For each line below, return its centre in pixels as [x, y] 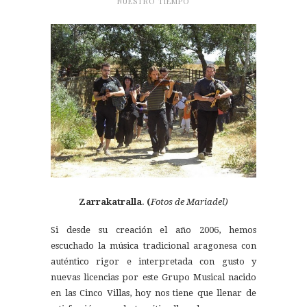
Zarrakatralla [110, 202]
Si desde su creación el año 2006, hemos [153, 230]
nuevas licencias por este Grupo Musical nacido [153, 278]
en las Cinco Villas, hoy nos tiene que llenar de [153, 293]
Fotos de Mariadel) [189, 202]
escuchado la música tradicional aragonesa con [153, 246]
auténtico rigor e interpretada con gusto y [153, 262]
